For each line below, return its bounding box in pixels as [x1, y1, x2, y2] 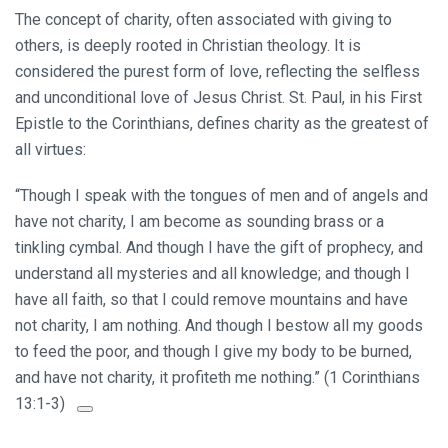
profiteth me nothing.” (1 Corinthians [168, 368, 420, 387]
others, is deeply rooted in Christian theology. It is [15, 36, 361, 55]
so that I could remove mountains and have [106, 290, 408, 309]
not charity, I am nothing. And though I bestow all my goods [15, 316, 423, 335]
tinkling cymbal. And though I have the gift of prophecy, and [15, 238, 423, 257]
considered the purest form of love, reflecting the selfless [15, 62, 420, 81]
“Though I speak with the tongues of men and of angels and [15, 186, 428, 205]
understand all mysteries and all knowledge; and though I [15, 264, 410, 283]
